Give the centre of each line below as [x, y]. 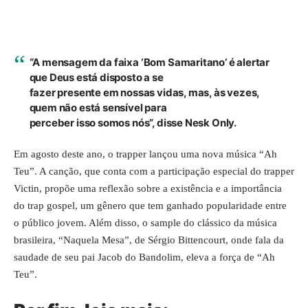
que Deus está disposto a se [96, 77]
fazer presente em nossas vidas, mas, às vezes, [144, 92]
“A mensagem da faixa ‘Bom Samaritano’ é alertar [150, 62]
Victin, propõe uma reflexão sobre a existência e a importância [148, 188]
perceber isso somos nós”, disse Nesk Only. [133, 122]
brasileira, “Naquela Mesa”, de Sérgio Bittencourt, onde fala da [149, 240]
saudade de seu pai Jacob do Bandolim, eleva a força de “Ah [144, 257]
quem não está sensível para [98, 107]
